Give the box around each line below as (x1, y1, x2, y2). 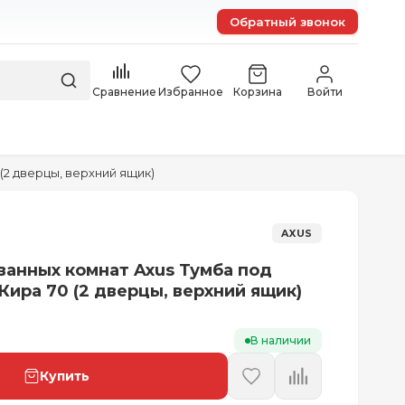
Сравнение (91, 84, 156, 99)
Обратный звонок (230, 14, 345, 29)
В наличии (250, 334, 311, 347)
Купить (39, 368, 89, 384)
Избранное (158, 84, 223, 99)
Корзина (233, 84, 282, 99)
